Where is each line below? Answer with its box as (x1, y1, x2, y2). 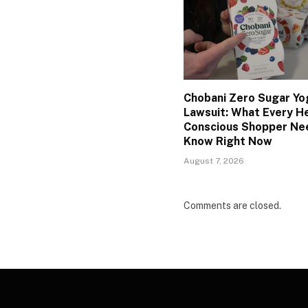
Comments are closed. (184, 200, 281, 212)
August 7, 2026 (184, 156, 244, 166)
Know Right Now (184, 135, 272, 148)
